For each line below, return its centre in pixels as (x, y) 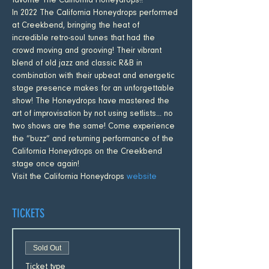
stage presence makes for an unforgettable (94, 89)
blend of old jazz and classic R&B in (78, 64)
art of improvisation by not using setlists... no (94, 114)
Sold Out (47, 248)
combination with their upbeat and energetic (95, 77)
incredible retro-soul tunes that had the (85, 39)
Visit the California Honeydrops (69, 177)
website (142, 177)
